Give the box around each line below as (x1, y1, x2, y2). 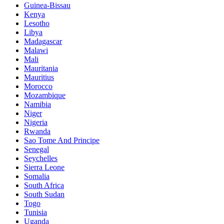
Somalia (24, 172, 49, 181)
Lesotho (24, 19, 49, 28)
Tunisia (24, 208, 47, 217)
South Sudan (24, 190, 64, 199)
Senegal (24, 145, 49, 154)
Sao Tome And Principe (24, 136, 99, 145)
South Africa (24, 181, 64, 190)
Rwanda (24, 127, 50, 136)
